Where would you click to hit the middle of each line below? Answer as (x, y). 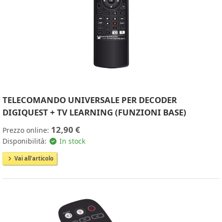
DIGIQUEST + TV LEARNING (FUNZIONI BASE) (94, 112)
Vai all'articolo (33, 159)
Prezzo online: (27, 130)
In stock (71, 141)
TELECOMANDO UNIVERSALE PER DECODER (90, 100)
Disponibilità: (26, 141)
